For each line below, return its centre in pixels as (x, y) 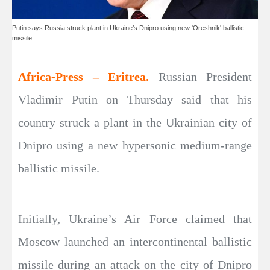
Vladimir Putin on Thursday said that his (135, 100)
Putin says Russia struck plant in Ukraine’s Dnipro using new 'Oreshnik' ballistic (128, 28)
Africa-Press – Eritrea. (88, 77)
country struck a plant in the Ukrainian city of (135, 123)
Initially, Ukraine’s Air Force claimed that (135, 219)
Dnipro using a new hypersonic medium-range (135, 146)
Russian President (205, 77)
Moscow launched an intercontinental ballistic (135, 242)
